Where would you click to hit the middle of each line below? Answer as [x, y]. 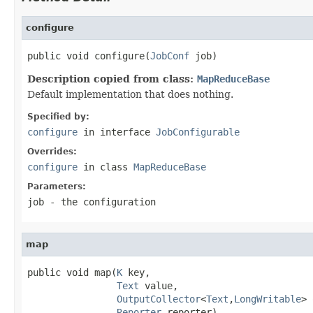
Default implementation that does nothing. [130, 94]
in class [105, 167]
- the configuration [100, 202]
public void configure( [89, 56]
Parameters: [57, 186]
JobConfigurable [198, 132]
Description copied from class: [112, 79]
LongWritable [268, 299]
